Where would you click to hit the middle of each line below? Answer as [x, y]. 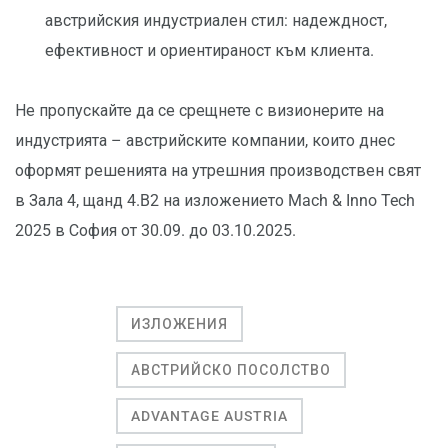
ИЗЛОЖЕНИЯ [179, 323]
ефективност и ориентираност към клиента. [211, 50]
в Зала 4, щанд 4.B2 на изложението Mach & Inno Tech [215, 200]
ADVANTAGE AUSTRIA [209, 415]
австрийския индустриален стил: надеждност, [216, 20]
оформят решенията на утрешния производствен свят [218, 170]
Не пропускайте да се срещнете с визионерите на [199, 110]
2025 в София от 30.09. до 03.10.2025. [157, 230]
